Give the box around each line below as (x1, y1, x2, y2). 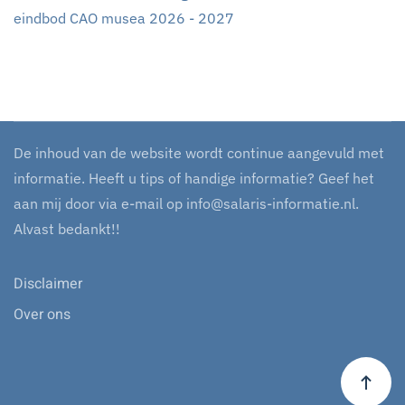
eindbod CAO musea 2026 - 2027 (14, 9, 234, 28)
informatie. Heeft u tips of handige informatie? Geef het (14, 169, 374, 188)
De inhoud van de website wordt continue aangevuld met (14, 144, 384, 163)
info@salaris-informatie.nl (186, 194, 355, 213)
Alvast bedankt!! (14, 220, 120, 239)
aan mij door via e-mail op (14, 194, 186, 213)
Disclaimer (14, 273, 82, 296)
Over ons (14, 304, 71, 326)
